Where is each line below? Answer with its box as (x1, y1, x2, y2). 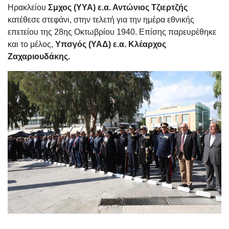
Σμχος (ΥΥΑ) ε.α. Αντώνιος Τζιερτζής (48, 3, 188, 12)
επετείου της (8, 28, 54, 36)
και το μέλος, (8, 40, 53, 49)
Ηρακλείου (8, 3, 48, 12)
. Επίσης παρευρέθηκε (135, 28, 216, 36)
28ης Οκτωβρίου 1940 (54, 28, 135, 36)
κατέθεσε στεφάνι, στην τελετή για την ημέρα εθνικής (8, 15, 194, 24)
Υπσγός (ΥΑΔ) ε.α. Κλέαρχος (53, 40, 166, 49)
